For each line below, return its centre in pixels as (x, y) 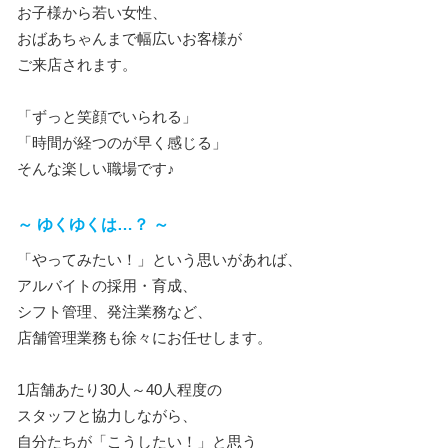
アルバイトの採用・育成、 (107, 285)
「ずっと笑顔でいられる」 (107, 116)
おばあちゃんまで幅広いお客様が (129, 38)
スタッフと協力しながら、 (107, 415)
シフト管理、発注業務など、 (114, 311)
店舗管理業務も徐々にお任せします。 (144, 337)
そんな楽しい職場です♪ (96, 168)
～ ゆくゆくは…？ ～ (93, 224)
